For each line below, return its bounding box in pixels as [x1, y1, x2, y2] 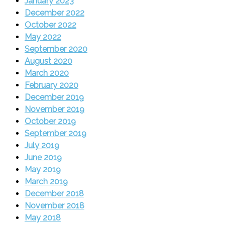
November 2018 [24, 200, 84, 210]
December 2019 [24, 92, 84, 102]
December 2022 [24, 8, 84, 18]
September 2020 [24, 44, 87, 54]
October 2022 [24, 20, 76, 30]
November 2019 [24, 104, 84, 114]
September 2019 [24, 128, 86, 138]
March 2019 [24, 176, 68, 186]
